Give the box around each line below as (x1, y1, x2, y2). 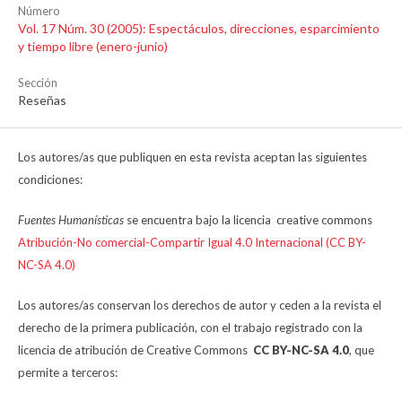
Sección (18, 75, 57, 91)
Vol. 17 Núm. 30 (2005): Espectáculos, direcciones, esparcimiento (18, 21, 380, 37)
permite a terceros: (18, 365, 118, 380)
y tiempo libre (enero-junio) (18, 39, 168, 55)
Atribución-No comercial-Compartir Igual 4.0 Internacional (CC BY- (18, 235, 366, 250)
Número (18, 4, 60, 19)
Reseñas (18, 92, 66, 109)
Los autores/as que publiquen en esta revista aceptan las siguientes (18, 150, 367, 165)
